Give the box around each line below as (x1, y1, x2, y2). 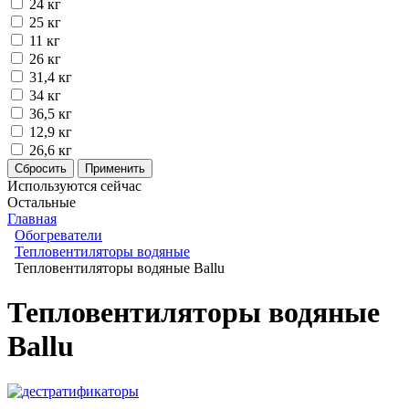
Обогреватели (15, 227, 102, 243)
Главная (7, 211, 57, 226)
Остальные (7, 194, 76, 210)
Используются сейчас (7, 178, 142, 194)
